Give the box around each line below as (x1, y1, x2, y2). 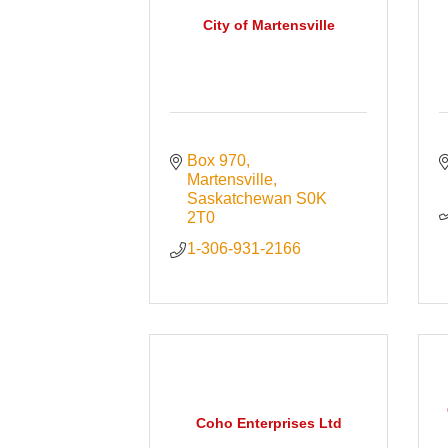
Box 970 (186, 152, 246, 170)
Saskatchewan (186, 190, 292, 208)
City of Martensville (202, 17, 335, 34)
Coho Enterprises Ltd (195, 415, 342, 432)
